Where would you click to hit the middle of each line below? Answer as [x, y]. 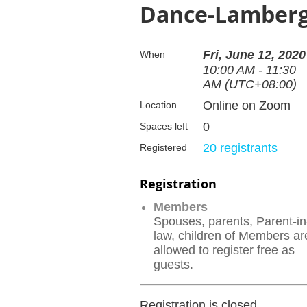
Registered [163, 148]
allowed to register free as [224, 250]
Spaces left [164, 126]
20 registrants [240, 148]
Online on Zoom [247, 106]
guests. [173, 265]
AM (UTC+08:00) [250, 85]
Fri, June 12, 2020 [254, 55]
